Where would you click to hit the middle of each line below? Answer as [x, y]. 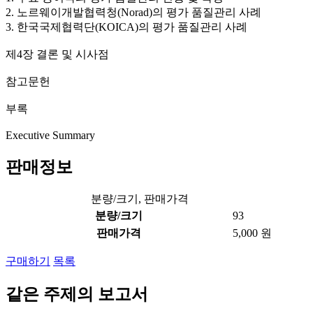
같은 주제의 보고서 [77, 294]
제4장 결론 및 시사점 [57, 54]
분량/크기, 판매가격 [140, 198]
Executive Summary [50, 136]
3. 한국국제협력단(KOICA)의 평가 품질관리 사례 [126, 27]
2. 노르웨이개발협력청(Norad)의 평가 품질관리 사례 [133, 13]
